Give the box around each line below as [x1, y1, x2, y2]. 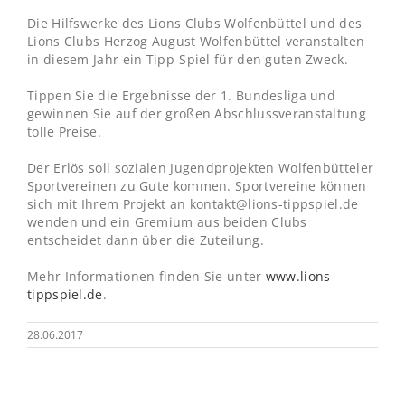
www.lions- [265, 267, 335, 285]
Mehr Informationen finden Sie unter [27, 267, 266, 285]
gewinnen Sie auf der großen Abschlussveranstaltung [27, 104, 366, 122]
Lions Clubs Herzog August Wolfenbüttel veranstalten [27, 32, 365, 50]
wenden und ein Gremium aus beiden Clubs [27, 212, 307, 231]
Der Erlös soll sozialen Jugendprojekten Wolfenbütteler [27, 158, 374, 176]
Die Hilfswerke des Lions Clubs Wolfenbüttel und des [27, 14, 363, 32]
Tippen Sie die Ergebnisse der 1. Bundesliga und [27, 86, 336, 104]
